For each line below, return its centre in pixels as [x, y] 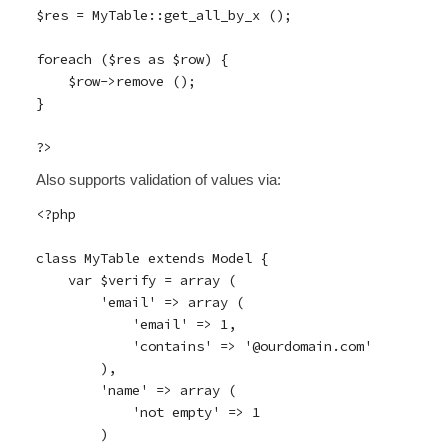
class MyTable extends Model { [151, 258]
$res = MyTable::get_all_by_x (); [163, 15]
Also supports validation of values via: [158, 180]
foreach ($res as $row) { [131, 59]
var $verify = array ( [135, 280]
